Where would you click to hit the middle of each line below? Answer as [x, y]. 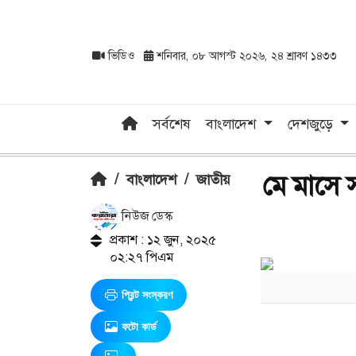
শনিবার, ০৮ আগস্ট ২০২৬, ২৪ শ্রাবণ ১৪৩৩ [245, 56]
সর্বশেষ [172, 124]
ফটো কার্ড [139, 326]
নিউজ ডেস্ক [145, 216]
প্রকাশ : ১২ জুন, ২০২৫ [163, 239]
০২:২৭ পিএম [141, 257]
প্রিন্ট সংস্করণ [147, 294]
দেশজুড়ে [312, 124]
